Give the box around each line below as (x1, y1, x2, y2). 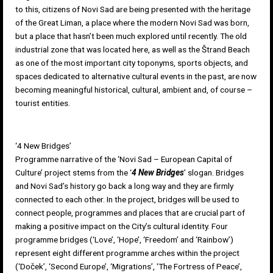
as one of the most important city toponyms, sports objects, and (15, 58, 248, 68)
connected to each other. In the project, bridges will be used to (15, 194, 239, 205)
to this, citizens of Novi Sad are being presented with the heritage (15, 4, 250, 15)
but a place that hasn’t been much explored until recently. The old (15, 31, 247, 41)
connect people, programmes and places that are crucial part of (15, 208, 245, 218)
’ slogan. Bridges (184, 168, 244, 178)
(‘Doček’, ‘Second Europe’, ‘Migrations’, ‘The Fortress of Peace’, (15, 261, 242, 272)
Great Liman (38, 18, 82, 28)
